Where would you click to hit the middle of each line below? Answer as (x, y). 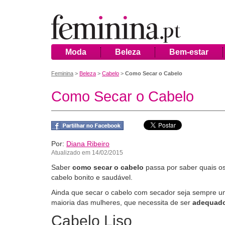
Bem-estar (189, 52)
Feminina (62, 73)
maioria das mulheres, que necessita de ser (122, 202)
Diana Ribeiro (88, 144)
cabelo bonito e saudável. (92, 177)
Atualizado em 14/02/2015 (87, 153)
